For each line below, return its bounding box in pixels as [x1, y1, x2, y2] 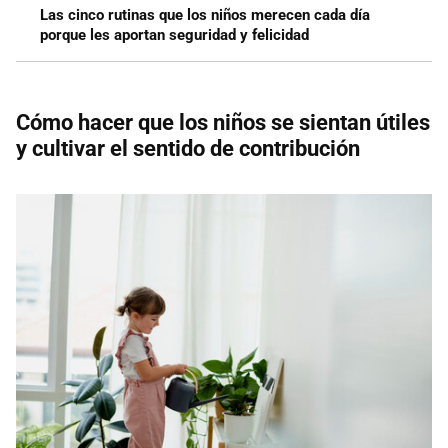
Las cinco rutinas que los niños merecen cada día [40, 6, 370, 25]
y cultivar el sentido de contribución [16, 136, 360, 162]
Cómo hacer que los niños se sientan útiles [16, 110, 430, 136]
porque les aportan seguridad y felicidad [40, 26, 309, 45]
